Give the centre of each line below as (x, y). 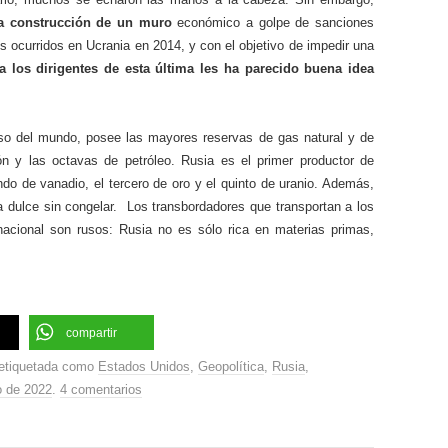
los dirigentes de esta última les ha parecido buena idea (193, 68)
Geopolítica (231, 366)
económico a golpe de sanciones (273, 22)
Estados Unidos (144, 366)
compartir (91, 333)
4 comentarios (101, 389)
